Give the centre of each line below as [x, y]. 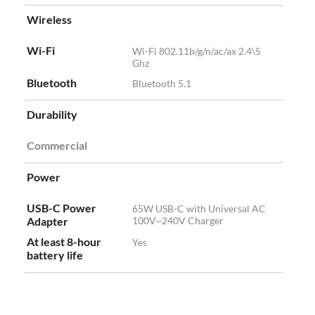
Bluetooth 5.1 [162, 84]
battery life [55, 255]
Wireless [49, 20]
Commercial [57, 146]
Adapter [47, 221]
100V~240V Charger [178, 221]
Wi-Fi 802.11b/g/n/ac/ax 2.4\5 [197, 51]
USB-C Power [62, 208]
